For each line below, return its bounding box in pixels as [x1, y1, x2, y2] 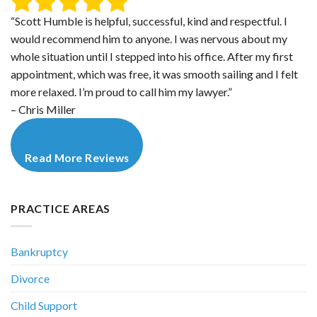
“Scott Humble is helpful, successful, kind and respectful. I [11, 13, 287, 28]
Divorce [11, 271, 50, 285]
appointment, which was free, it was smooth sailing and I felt [11, 67, 298, 81]
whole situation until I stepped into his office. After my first [11, 49, 293, 63]
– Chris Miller [11, 102, 76, 116]
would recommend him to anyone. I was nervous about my [11, 31, 287, 45]
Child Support [11, 298, 77, 312]
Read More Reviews [24, 151, 129, 164]
